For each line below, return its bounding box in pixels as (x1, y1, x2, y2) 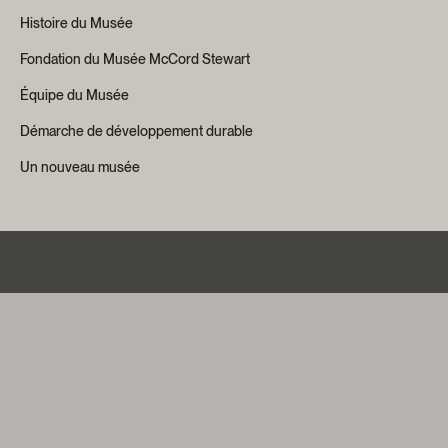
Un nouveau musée (20, 159, 140, 175)
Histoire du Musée (20, 15, 133, 31)
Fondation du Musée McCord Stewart (20, 51, 250, 67)
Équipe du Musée (20, 87, 129, 103)
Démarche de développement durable (20, 123, 253, 139)
